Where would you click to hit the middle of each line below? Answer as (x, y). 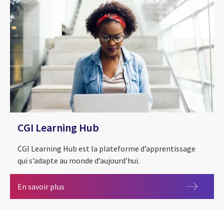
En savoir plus (41, 187)
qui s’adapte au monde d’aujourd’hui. (78, 161)
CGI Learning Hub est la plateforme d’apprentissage (106, 149)
